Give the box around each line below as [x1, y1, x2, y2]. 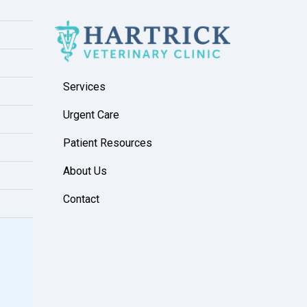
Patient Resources [63, 136, 152, 150]
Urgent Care [63, 108, 119, 122]
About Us [63, 164, 107, 178]
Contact [63, 193, 99, 206]
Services [63, 80, 106, 94]
